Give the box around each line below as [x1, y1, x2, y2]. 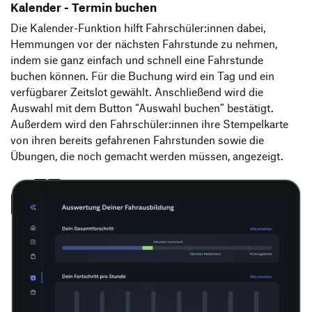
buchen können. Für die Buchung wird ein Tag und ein [10, 70, 274, 83]
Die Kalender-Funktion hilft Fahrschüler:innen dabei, [10, 22, 265, 35]
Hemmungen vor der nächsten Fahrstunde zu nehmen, [10, 38, 277, 51]
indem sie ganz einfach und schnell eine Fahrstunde [10, 54, 263, 67]
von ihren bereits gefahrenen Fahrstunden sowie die [10, 134, 264, 147]
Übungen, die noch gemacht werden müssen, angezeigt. [10, 150, 283, 163]
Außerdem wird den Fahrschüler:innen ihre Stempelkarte [10, 118, 288, 131]
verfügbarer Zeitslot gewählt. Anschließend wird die [10, 86, 263, 99]
